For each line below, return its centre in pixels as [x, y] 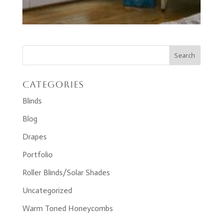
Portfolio [37, 155]
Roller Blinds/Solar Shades [66, 173]
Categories [53, 85]
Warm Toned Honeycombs [67, 209]
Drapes [34, 137]
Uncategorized [47, 191]
